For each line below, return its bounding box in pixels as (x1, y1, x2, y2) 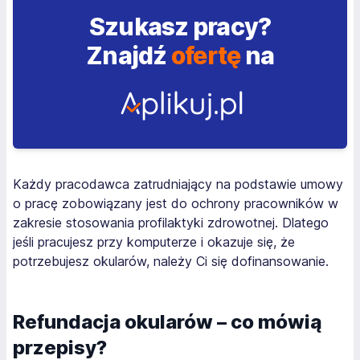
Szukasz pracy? (88, 12, 272, 41)
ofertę (170, 41, 241, 70)
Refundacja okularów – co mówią (13, 310, 321, 333)
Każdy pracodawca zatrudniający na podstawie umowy (13, 176, 343, 192)
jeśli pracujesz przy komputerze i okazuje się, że (13, 234, 295, 250)
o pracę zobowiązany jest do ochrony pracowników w (13, 195, 338, 211)
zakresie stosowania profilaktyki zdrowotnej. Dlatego (13, 215, 329, 231)
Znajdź (86, 41, 171, 70)
